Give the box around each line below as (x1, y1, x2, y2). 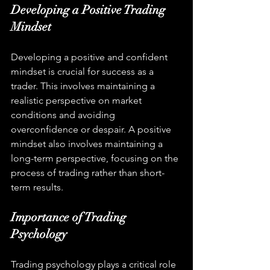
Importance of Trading (11, 209, 129, 225)
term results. (11, 181, 63, 193)
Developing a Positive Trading (11, 2, 168, 17)
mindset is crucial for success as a (11, 65, 156, 77)
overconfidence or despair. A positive (11, 123, 174, 135)
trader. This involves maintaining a (11, 80, 157, 92)
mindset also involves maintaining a (11, 137, 165, 149)
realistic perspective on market (11, 94, 144, 106)
